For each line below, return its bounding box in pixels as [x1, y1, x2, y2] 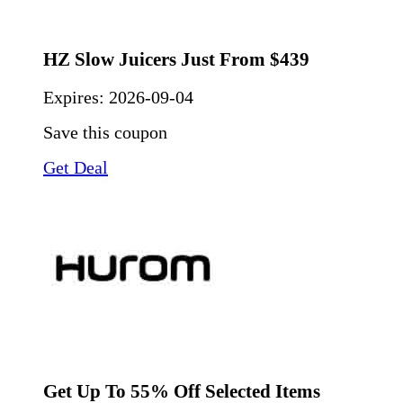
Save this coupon [43, 122, 167, 143]
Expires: [43, 87, 109, 108]
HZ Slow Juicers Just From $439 [43, 48, 309, 70]
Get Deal [43, 157, 108, 178]
